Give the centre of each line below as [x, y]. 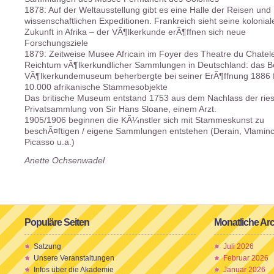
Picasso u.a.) [50, 142]
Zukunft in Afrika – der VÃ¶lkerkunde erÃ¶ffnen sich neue [135, 32]
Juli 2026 [239, 246]
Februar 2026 [246, 258]
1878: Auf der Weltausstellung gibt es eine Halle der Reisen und [148, 10]
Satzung [47, 246]
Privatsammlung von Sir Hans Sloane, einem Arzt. [120, 109]
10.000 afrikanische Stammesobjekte [96, 87]
